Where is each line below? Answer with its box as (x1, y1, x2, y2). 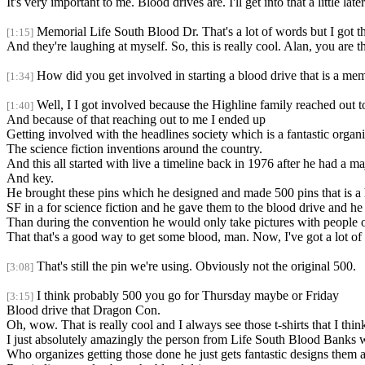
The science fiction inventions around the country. (7, 142, 262, 156)
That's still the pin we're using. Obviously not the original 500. (37, 259, 356, 274)
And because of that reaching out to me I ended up (7, 112, 266, 127)
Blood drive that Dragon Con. (7, 303, 161, 318)
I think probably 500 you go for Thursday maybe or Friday (37, 288, 339, 303)
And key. (7, 171, 54, 186)
